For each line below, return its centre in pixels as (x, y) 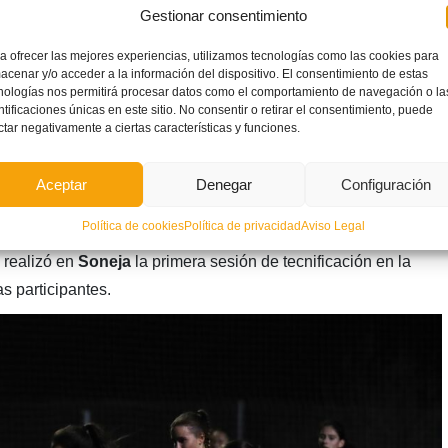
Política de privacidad (243, 226)
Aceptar (62, 184)
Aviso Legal (333, 226)
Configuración (385, 184)
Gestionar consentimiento (224, 15)
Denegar (223, 184)
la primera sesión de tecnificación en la (270, 261)
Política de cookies (133, 226)
